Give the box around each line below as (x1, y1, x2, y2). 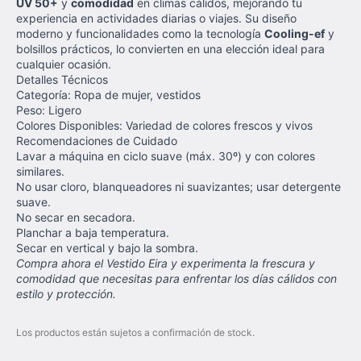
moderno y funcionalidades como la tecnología (16, 27, 264, 40)
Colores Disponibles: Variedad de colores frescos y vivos (16, 118, 313, 132)
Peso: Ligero (16, 103, 81, 117)
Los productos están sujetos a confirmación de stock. (16, 326, 255, 338)
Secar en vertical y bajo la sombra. (16, 241, 198, 255)
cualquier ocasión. (16, 57, 111, 71)
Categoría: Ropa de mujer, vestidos (16, 88, 201, 102)
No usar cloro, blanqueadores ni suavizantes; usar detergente (16, 180, 341, 193)
